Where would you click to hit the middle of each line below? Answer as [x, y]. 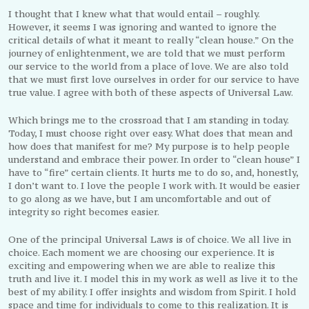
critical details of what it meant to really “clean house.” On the [151, 40]
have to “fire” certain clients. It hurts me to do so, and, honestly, [153, 172]
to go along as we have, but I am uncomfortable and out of [140, 198]
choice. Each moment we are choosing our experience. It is [142, 252]
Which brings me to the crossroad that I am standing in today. [149, 120]
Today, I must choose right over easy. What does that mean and [151, 133]
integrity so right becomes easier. [84, 211]
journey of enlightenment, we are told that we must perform [147, 53]
